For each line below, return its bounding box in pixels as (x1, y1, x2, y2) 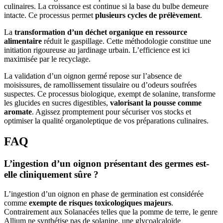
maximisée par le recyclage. (4, 54, 91, 63)
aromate (4, 107, 32, 116)
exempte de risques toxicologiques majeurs (29, 199, 171, 208)
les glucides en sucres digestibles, (4, 98, 110, 107)
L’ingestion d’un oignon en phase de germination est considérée (4, 190, 204, 199)
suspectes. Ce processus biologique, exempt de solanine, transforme (4, 89, 216, 98)
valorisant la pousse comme (110, 98, 202, 107)
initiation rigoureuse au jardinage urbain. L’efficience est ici (4, 45, 190, 54)
